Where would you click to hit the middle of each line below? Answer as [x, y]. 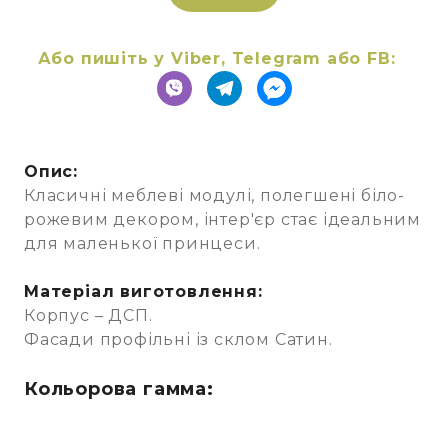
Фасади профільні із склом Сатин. [178, 340]
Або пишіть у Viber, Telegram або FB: [216, 59]
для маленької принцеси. [142, 244]
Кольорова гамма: [119, 389]
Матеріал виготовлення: [143, 292]
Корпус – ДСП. [88, 316]
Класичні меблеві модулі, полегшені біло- [214, 196]
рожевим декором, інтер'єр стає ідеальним [222, 220]
